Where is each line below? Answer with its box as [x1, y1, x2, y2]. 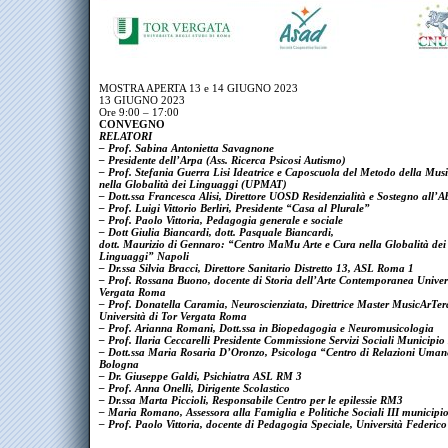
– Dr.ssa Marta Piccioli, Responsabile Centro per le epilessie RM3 [99, 394, 403, 406]
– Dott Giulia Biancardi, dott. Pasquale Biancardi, [99, 226, 334, 238]
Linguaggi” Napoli [99, 250, 189, 262]
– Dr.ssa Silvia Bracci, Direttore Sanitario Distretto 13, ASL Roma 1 [99, 262, 414, 274]
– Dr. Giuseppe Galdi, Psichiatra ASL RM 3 [99, 370, 302, 382]
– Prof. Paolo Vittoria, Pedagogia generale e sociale [99, 214, 343, 226]
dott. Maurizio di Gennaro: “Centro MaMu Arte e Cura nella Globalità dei [99, 238, 446, 250]
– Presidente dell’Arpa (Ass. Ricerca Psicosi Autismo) [99, 154, 346, 166]
